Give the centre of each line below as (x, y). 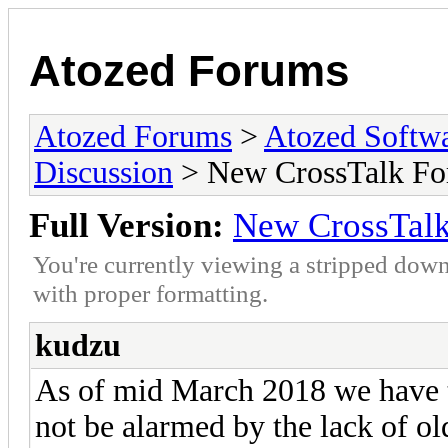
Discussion (103, 172)
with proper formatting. (150, 292)
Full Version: (126, 225)
